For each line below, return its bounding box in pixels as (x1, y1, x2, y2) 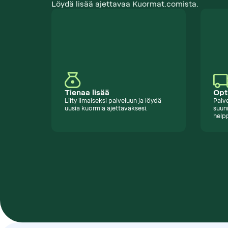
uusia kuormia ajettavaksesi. (64, 105, 148, 112)
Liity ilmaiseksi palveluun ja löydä (64, 97, 161, 105)
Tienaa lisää (64, 88, 109, 98)
